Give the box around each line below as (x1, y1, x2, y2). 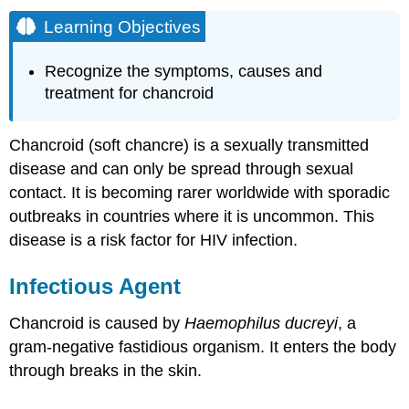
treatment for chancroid (45, 84, 215, 103)
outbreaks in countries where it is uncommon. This (9, 206, 375, 225)
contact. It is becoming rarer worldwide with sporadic (9, 183, 391, 202)
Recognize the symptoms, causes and (45, 62, 323, 81)
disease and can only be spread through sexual (9, 159, 354, 178)
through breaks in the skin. (9, 361, 203, 380)
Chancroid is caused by (9, 313, 185, 332)
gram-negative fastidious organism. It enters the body (9, 337, 397, 356)
